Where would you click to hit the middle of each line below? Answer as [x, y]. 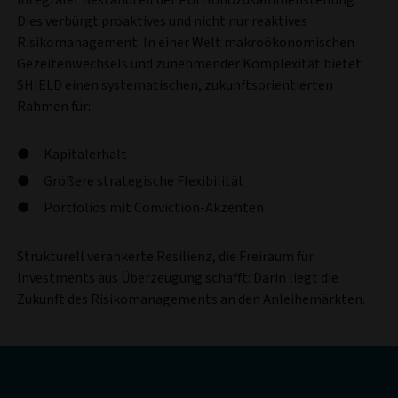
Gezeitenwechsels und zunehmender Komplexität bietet [189, 64]
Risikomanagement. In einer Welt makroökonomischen [186, 43]
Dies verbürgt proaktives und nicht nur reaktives [162, 22]
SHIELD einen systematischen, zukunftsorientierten [175, 86]
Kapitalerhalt [85, 155]
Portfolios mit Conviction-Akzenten [154, 208]
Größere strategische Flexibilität [144, 182]
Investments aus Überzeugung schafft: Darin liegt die [178, 279]
